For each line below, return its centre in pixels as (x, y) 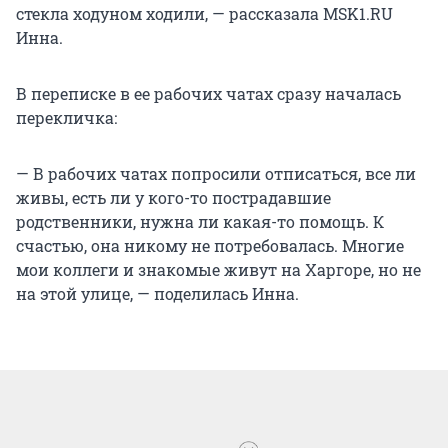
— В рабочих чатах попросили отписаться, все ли (216, 174)
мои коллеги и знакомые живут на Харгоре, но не (218, 270)
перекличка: (66, 118)
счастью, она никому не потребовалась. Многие (210, 246)
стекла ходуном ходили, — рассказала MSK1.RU (204, 14)
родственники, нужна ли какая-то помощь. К (200, 222)
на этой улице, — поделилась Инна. (157, 294)
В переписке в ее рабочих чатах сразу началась (208, 94)
